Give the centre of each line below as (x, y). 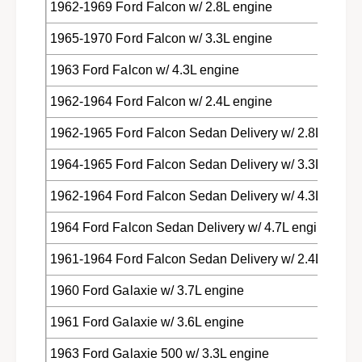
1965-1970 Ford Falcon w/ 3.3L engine (161, 38)
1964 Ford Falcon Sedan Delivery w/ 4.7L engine (191, 227)
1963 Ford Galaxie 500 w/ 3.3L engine (160, 353)
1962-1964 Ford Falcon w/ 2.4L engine (161, 101)
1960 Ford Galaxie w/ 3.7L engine (147, 290)
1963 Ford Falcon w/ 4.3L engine (145, 69)
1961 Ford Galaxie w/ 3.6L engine (147, 322)
